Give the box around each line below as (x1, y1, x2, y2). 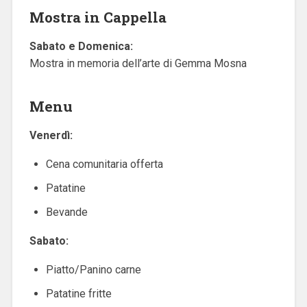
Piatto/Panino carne (45, 262, 141, 276)
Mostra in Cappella (29, 7, 167, 27)
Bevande (45, 205, 88, 219)
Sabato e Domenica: (29, 39, 133, 53)
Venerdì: (29, 128, 73, 142)
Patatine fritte (45, 286, 112, 300)
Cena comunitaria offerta (45, 157, 163, 171)
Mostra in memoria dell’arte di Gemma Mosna (29, 56, 247, 70)
